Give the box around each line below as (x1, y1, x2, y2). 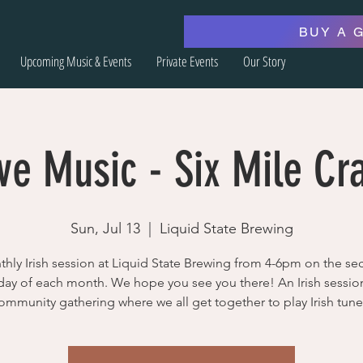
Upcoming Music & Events (20, 52, 131, 70)
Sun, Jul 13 (70, 220, 140, 237)
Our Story (243, 52, 285, 70)
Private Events (156, 52, 218, 70)
